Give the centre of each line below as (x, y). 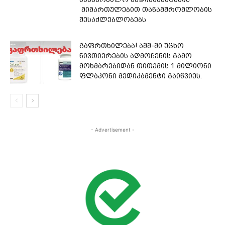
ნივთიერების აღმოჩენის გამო (136, 56)
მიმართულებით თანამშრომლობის (146, 10)
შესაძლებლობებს (113, 20)
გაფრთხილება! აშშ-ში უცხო (132, 46)
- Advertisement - (113, 130)
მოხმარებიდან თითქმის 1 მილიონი (146, 66)
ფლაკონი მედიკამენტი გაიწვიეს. (141, 76)
